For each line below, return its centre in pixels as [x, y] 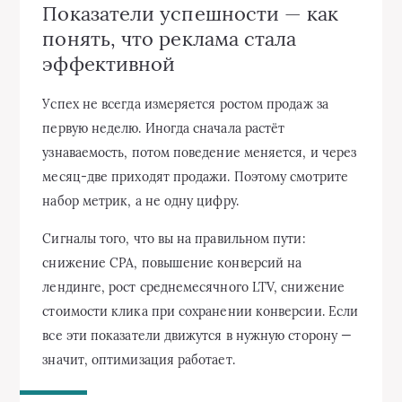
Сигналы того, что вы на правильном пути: [174, 239]
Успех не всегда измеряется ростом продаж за [185, 105]
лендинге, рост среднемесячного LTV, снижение [193, 288]
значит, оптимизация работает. [139, 360]
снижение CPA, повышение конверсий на [172, 263]
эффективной [109, 63]
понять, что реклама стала [170, 38]
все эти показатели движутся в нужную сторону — [197, 336]
